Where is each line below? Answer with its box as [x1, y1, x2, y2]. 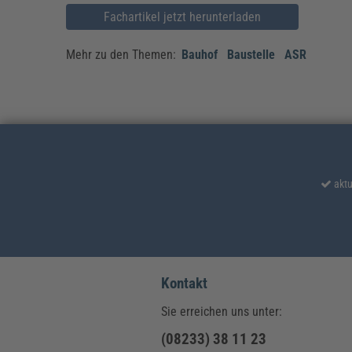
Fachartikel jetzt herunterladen [104, 9, 262, 25]
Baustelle [227, 47, 276, 63]
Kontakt [160, 274, 207, 292]
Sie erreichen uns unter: [160, 303, 282, 319]
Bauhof [181, 47, 218, 63]
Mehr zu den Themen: [66, 47, 180, 63]
